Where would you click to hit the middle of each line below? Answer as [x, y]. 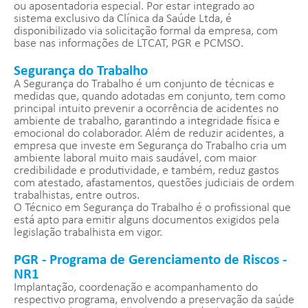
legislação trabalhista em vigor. [88, 233]
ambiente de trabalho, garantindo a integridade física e [147, 122]
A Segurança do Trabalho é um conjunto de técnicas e [144, 85]
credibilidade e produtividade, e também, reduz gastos [146, 171]
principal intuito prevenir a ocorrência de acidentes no [146, 109]
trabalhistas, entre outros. [77, 196]
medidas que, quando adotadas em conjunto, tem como [150, 97]
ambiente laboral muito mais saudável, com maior [135, 159]
